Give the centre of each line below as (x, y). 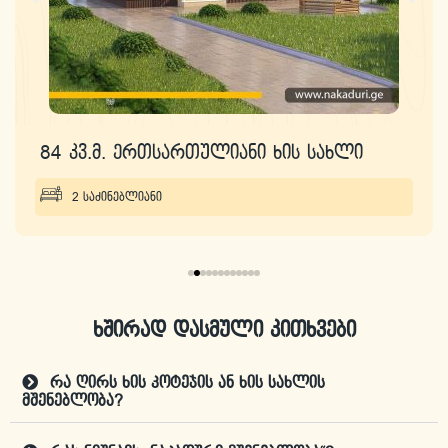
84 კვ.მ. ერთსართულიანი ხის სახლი (201, 153)
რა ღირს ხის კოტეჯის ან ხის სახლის (187, 384)
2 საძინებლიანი (117, 198)
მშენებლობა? (72, 402)
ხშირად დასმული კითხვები (224, 331)
